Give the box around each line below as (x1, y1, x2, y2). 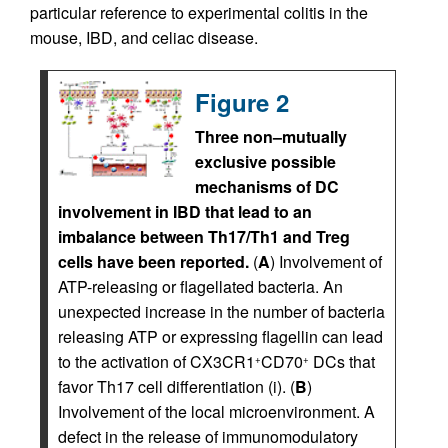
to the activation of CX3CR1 (58, 349, 255, 373)
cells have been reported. (58, 249, 249, 273)
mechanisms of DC (195, 174, 339, 198)
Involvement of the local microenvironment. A (58, 399, 375, 423)
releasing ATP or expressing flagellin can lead (58, 324, 383, 348)
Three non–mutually (195, 124, 347, 148)
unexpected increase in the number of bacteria (58, 299, 385, 323)
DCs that (309, 349, 375, 373)
